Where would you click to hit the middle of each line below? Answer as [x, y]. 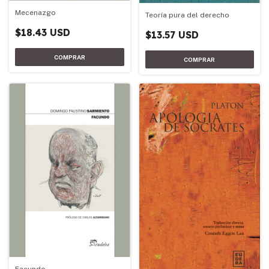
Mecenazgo [35, 13]
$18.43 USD [43, 33]
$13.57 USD [172, 35]
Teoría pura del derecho [187, 15]
